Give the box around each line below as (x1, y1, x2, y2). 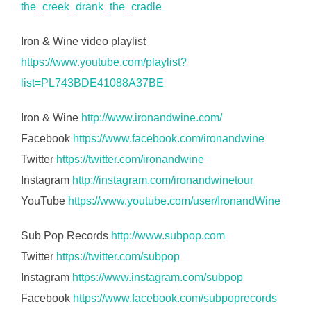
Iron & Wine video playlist (21, 35, 146, 47)
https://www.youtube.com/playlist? (21, 56, 187, 68)
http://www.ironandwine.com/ (81, 111, 222, 124)
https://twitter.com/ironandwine (56, 153, 204, 165)
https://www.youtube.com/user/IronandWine (68, 194, 280, 207)
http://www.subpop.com (111, 229, 225, 242)
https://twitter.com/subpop (56, 250, 180, 262)
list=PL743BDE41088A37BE (21, 76, 164, 89)
